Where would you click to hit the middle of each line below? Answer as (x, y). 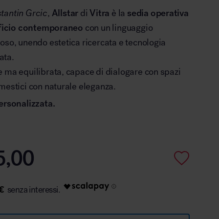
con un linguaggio (118, 27)
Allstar (65, 13)
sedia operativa (158, 13)
